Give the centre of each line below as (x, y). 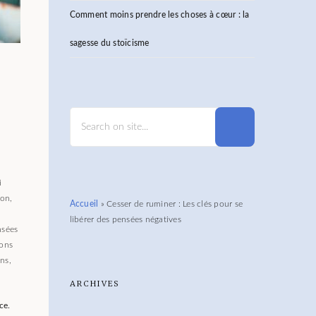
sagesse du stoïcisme (109, 43)
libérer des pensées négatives (125, 219)
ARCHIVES (95, 284)
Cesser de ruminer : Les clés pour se (175, 204)
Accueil (84, 204)
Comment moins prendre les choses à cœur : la (159, 15)
